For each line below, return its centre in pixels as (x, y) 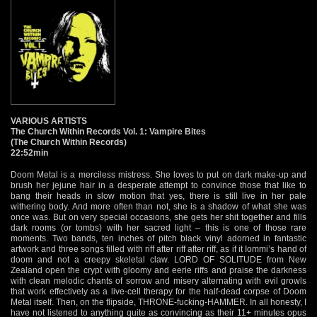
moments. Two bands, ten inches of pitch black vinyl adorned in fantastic (158, 238)
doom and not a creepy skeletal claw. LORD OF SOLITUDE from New (158, 259)
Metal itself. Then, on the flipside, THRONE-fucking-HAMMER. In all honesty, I (158, 302)
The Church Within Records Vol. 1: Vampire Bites (108, 131)
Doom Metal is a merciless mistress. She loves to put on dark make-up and (158, 174)
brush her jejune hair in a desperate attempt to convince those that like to (158, 185)
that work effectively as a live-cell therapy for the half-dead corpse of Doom (158, 291)
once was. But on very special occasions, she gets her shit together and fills (158, 217)
